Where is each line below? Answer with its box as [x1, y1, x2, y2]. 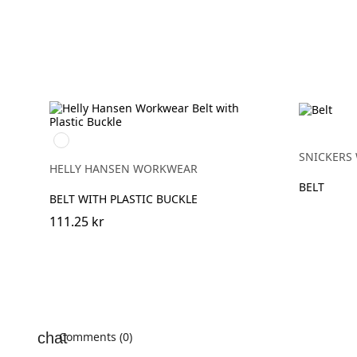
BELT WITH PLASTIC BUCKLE [49, 191, 198, 206]
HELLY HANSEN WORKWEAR [49, 161, 198, 176]
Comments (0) [56, 329, 132, 344]
